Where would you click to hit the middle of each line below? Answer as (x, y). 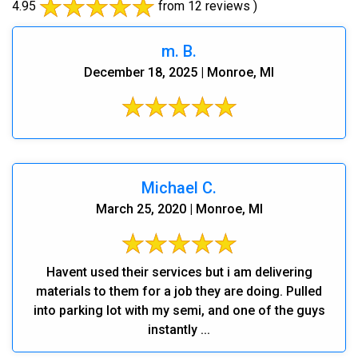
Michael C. (179, 187)
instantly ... (179, 329)
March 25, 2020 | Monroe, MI (179, 209)
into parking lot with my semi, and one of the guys (179, 310)
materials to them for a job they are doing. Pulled (179, 291)
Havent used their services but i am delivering (179, 272)
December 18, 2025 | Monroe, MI (179, 72)
